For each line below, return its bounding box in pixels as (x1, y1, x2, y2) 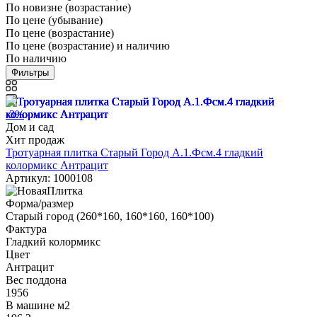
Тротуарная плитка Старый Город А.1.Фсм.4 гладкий (6, 146, 263, 159)
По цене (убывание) (6, 14, 103, 27)
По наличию (6, 52, 67, 65)
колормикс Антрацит (6, 159, 108, 172)
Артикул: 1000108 (6, 172, 93, 185)
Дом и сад (6, 121, 54, 134)
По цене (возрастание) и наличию (6, 40, 170, 52)
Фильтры (11, 67, 49, 79)
